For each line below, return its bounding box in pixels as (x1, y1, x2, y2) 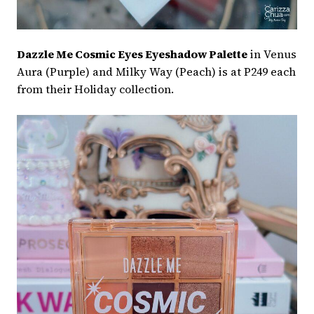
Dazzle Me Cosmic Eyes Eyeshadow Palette (17, 46, 247, 62)
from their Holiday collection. (17, 81, 174, 97)
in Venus (247, 46, 296, 62)
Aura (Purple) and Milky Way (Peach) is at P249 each (17, 64, 296, 80)
